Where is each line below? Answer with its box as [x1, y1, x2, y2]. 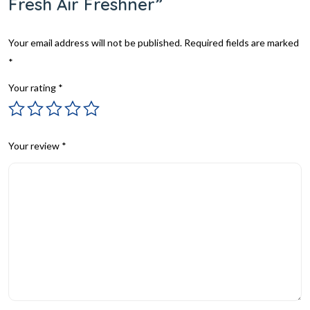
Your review [8, 139, 62, 152]
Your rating [8, 81, 58, 93]
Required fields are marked [184, 36, 299, 48]
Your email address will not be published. [8, 36, 182, 48]
